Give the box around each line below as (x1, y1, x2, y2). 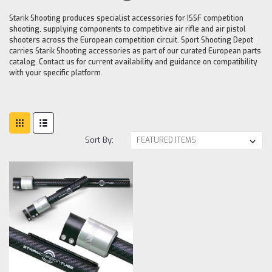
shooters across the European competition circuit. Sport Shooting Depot (9, 35, 253, 45)
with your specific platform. (9, 67, 103, 78)
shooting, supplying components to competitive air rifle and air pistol (9, 24, 246, 34)
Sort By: (85, 134, 114, 145)
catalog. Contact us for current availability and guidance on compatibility (9, 56, 257, 67)
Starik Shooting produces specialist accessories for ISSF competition (9, 13, 243, 23)
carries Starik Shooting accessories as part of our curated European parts (9, 46, 261, 56)
